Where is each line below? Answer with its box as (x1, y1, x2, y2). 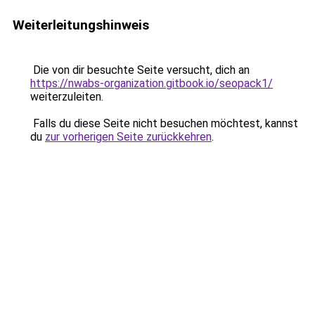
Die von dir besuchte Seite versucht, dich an (30, 63, 250, 77)
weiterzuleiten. (30, 90, 103, 103)
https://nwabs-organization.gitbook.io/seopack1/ (30, 77, 273, 90)
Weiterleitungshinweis (13, 17, 149, 33)
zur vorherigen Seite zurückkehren (45, 130, 212, 143)
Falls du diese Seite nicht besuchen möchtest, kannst (30, 117, 298, 130)
